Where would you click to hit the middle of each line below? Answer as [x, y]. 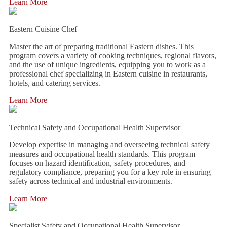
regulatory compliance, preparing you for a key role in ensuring [110, 172]
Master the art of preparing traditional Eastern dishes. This [101, 46]
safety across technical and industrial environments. [91, 181]
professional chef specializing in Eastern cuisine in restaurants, [108, 74]
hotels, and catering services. [55, 83]
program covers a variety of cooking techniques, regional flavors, [113, 55]
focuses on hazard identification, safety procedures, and [97, 163]
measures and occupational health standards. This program [102, 154]
